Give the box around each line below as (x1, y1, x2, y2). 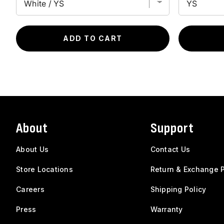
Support (150, 119, 194, 136)
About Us (16, 144, 48, 153)
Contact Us (150, 144, 190, 153)
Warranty (150, 204, 183, 213)
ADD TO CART (63, 33, 122, 42)
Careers (16, 184, 44, 193)
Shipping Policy (150, 184, 206, 193)
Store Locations (16, 164, 73, 173)
